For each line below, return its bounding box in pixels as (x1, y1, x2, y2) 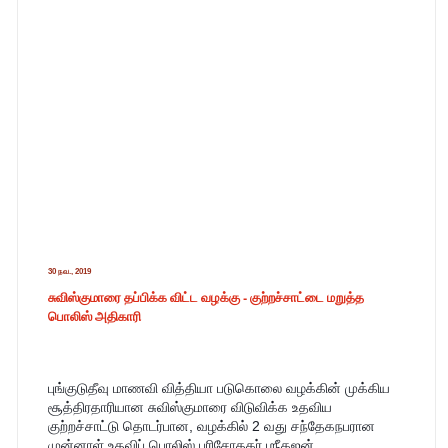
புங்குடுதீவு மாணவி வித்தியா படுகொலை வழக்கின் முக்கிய (47, 380, 390, 397)
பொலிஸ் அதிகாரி (47, 306, 141, 326)
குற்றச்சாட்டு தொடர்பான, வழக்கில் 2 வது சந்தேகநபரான (47, 418, 375, 435)
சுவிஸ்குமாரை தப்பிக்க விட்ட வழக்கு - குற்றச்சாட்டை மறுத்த (47, 287, 364, 307)
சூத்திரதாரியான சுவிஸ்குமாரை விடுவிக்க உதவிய (47, 399, 332, 416)
